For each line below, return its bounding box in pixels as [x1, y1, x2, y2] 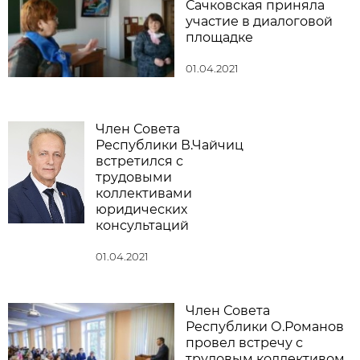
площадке [186, 30, 253, 45]
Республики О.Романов [186, 318, 344, 334]
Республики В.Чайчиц [96, 137, 243, 153]
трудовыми [96, 169, 172, 185]
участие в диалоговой [186, 14, 333, 29]
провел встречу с [186, 334, 303, 350]
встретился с [96, 153, 183, 169]
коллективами [96, 185, 192, 201]
